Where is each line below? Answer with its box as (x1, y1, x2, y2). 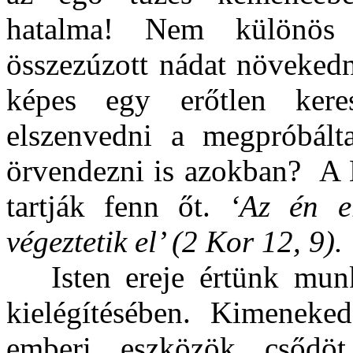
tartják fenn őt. (6, 189, 230, 224)
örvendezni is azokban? (6, 154, 301, 188)
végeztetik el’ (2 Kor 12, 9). (6, 225, 343, 259)
